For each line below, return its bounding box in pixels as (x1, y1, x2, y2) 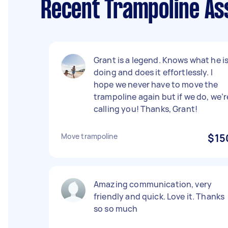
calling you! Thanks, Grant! (94, 103, 198, 115)
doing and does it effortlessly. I (94, 67, 213, 78)
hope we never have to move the (94, 79, 218, 90)
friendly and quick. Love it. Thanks (94, 191, 225, 202)
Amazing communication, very (94, 179, 212, 190)
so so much (94, 203, 138, 214)
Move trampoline (61, 131, 118, 141)
